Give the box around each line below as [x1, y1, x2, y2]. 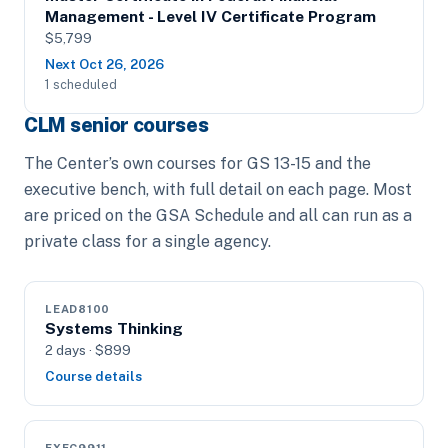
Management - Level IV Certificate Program [45, 7, 376, 26]
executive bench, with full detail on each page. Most [24, 180, 412, 199]
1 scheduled [45, 77, 117, 92]
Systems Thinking [45, 319, 183, 338]
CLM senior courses [24, 113, 209, 137]
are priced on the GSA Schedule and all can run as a [24, 206, 412, 225]
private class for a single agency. [24, 232, 271, 251]
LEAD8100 [45, 302, 111, 316]
